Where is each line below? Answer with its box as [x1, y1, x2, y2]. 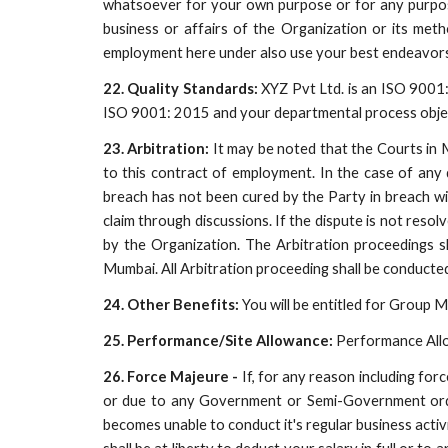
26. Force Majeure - [102, 368, 239, 385]
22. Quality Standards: [102, 80, 258, 97]
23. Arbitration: [102, 140, 210, 157]
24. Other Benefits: [102, 296, 242, 313]
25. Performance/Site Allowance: [102, 332, 333, 349]
